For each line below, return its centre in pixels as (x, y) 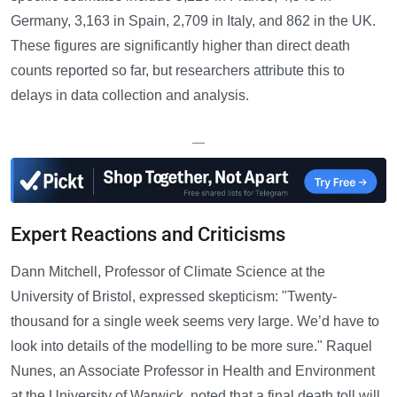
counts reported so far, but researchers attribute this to (178, 71)
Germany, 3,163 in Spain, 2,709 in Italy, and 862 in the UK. (193, 21)
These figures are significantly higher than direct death (180, 46)
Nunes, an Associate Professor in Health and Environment (193, 371)
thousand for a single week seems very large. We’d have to (195, 322)
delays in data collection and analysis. (130, 96)
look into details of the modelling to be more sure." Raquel (191, 346)
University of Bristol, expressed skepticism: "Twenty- (174, 297)
